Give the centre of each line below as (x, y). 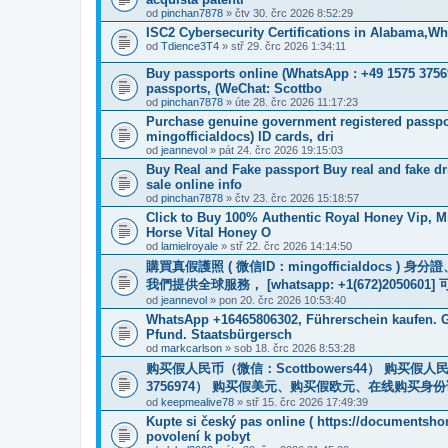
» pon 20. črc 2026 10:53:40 (276, 299)
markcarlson (191, 347)
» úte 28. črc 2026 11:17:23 (290, 101)
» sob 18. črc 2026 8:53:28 (288, 347)
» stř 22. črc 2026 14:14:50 (285, 245)
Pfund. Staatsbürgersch (219, 334)
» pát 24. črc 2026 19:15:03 (275, 149)
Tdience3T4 (190, 45)
